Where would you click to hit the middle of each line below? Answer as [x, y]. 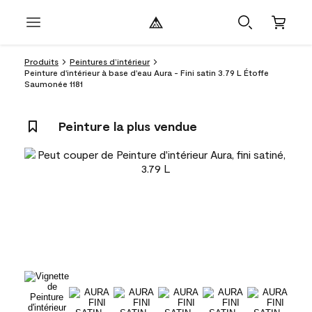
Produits [41, 61]
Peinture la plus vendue [128, 126]
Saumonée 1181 [54, 84]
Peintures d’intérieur [110, 61]
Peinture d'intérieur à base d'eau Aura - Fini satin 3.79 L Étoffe [147, 72]
